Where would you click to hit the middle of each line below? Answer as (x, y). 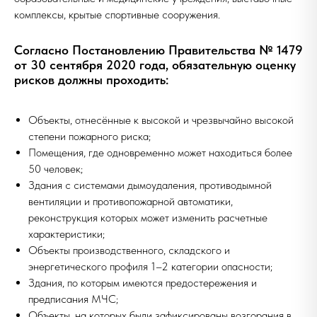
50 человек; (56, 169)
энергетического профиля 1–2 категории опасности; (150, 266)
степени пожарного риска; (90, 136)
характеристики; (67, 234)
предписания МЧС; (73, 299)
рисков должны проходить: (91, 80)
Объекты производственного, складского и (129, 250)
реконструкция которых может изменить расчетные (148, 218)
